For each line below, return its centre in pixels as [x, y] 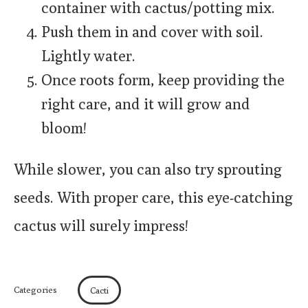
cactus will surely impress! [101, 226]
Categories [35, 290]
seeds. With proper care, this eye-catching [153, 198]
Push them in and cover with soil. [152, 32]
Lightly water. [88, 56]
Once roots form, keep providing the [163, 80]
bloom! [64, 128]
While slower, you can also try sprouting [148, 169]
